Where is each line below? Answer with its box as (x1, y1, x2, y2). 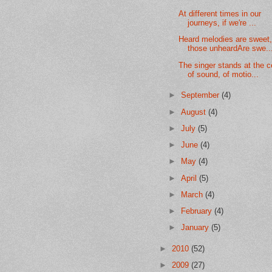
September (181, 90, 222, 100)
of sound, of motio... (188, 69, 259, 79)
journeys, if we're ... (188, 18, 257, 28)
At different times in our (178, 9, 262, 19)
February (181, 206, 215, 216)
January (181, 223, 212, 233)
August (181, 107, 209, 117)
